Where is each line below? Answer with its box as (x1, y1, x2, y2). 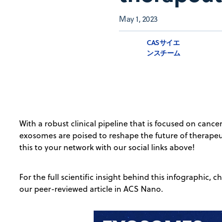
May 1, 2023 (119, 13, 158, 25)
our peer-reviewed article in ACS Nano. (19, 183, 164, 195)
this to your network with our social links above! (19, 142, 199, 153)
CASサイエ (147, 37, 180, 48)
